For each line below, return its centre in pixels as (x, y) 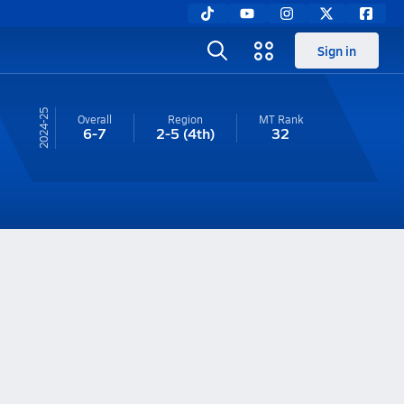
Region (185, 119)
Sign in (337, 50)
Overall (94, 119)
